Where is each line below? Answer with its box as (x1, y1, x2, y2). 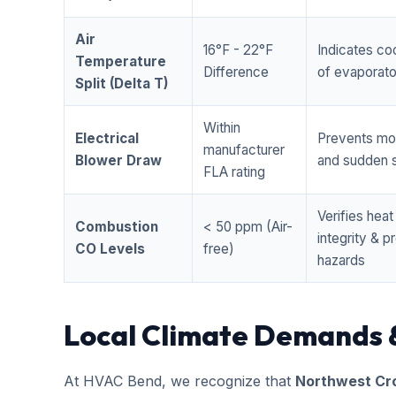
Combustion (75, 218, 158, 235)
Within (203, 119, 240, 136)
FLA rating (203, 164, 265, 180)
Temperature (75, 53, 166, 70)
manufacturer (203, 141, 285, 158)
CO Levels (75, 240, 145, 257)
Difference (203, 64, 269, 80)
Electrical (75, 130, 139, 147)
